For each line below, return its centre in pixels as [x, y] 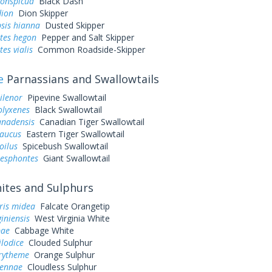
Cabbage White [42, 230]
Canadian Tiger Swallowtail [89, 122]
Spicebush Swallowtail [63, 146]
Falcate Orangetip [72, 206]
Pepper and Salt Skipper [85, 37]
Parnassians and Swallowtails [81, 79]
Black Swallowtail [66, 110]
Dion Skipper [40, 13]
